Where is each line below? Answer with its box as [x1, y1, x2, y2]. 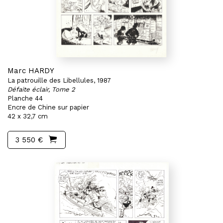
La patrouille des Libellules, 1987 [7, 77, 111, 84]
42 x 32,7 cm [7, 112, 48, 120]
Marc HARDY [7, 66, 54, 75]
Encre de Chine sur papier [7, 104, 89, 111]
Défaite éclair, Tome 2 [7, 86, 75, 93]
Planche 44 [7, 95, 43, 102]
